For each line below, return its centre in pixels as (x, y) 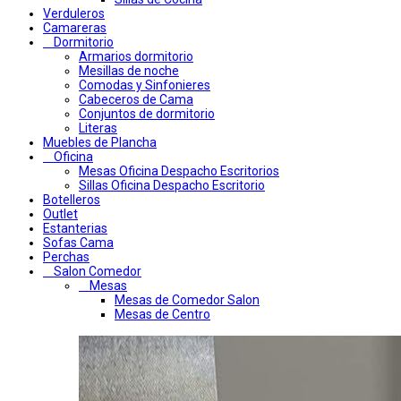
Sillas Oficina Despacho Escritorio (172, 186)
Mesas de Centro (162, 315)
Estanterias (75, 229)
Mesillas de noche (129, 71)
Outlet (60, 214)
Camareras (75, 28)
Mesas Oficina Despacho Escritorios (179, 171)
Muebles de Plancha (100, 143)
